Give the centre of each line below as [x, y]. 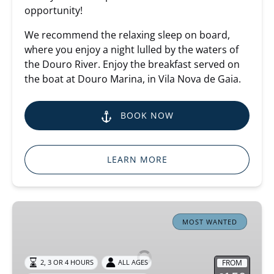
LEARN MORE [137, 160]
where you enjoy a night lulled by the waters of [131, 50]
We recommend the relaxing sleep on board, [127, 35]
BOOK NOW [147, 116]
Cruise [27, 238]
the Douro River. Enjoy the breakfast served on [132, 65]
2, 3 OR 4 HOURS [67, 262]
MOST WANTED [210, 222]
